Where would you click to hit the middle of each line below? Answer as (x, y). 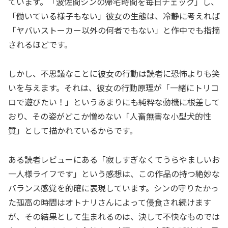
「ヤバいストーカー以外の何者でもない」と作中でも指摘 (114, 30)
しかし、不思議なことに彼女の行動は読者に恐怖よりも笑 (114, 73)
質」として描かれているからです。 (73, 130)
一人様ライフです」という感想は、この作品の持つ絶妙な (114, 173)
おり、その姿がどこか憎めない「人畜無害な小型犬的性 (110, 116)
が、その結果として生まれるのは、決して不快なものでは (114, 216)
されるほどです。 (40, 45)
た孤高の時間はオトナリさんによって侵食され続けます (110, 202)
